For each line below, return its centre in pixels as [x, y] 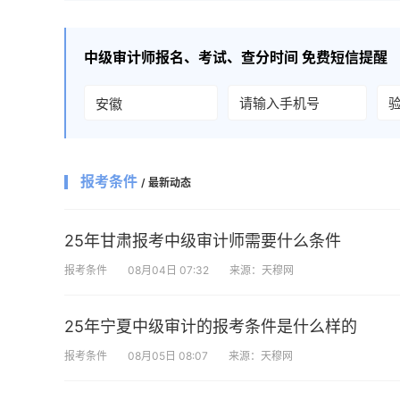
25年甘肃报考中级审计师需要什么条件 [203, 241]
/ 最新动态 [166, 183]
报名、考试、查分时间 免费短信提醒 [271, 57]
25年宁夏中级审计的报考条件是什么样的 [211, 326]
